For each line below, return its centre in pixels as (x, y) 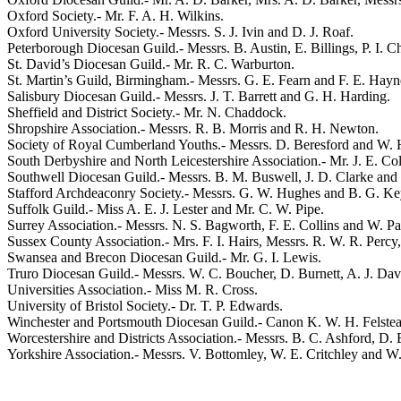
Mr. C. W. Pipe (278, 209)
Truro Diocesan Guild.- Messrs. (98, 273)
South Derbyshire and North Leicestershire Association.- (168, 160)
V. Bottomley (226, 354)
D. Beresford (312, 144)
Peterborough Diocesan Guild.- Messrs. (120, 47)
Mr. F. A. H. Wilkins (162, 15)
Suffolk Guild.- (52, 209)
